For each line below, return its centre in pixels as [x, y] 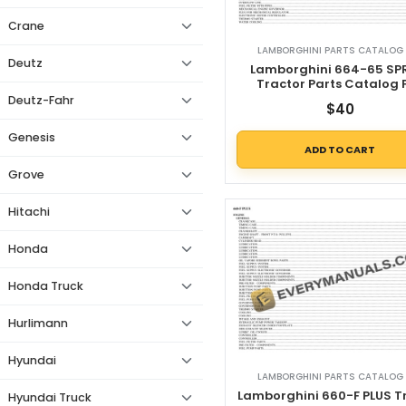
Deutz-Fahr [41, 100]
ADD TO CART [340, 149]
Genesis [32, 137]
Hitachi [29, 212]
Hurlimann [38, 323]
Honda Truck [46, 286]
